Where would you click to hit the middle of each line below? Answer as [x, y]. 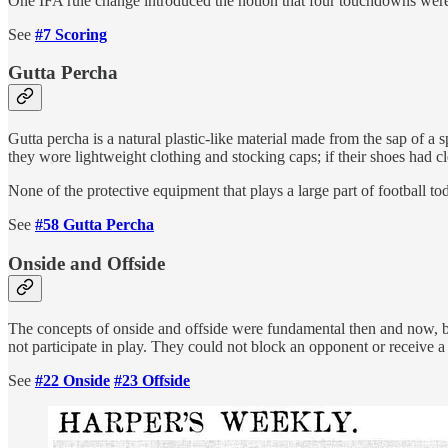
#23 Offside [152, 381]
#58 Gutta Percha [94, 224]
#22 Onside [72, 381]
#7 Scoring [71, 34]
